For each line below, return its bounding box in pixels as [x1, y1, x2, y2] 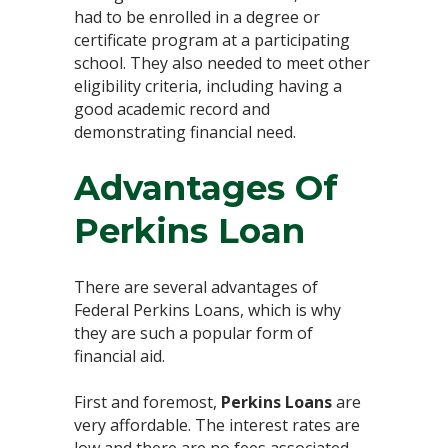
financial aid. [74, 344, 165, 367]
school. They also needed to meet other [74, 51, 370, 74]
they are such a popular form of [74, 321, 313, 344]
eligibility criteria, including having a [74, 74, 342, 97]
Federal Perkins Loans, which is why [74, 298, 341, 321]
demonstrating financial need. [74, 120, 296, 143]
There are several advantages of [74, 275, 318, 298]
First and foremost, [74, 390, 221, 413]
